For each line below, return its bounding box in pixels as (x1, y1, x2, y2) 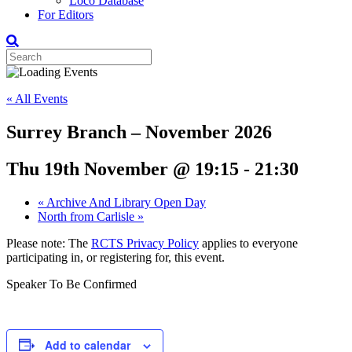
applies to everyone (199, 236, 298, 250)
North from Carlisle (38, 209, 137, 223)
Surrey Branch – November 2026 (6, 121, 272, 142)
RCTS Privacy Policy (91, 236, 199, 250)
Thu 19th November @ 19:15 (6, 158, 239, 179)
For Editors (38, 8, 93, 21)
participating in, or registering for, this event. (6, 250, 225, 264)
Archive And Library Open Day (44, 195, 206, 209)
